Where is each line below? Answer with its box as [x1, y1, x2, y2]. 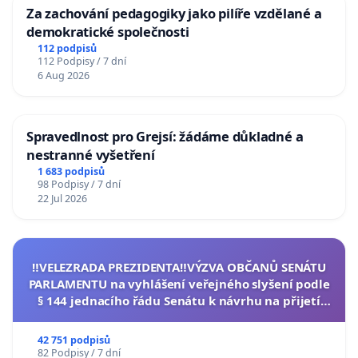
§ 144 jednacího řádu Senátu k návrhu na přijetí [38, 292, 320, 308]
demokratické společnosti [26, 22, 189, 42]
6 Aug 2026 [37, 68, 89, 82]
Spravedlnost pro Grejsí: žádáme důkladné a [26, 126, 304, 145]
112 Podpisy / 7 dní [37, 54, 126, 68]
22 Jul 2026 [37, 191, 87, 205]
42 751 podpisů [37, 332, 110, 347]
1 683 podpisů [37, 164, 105, 178]
